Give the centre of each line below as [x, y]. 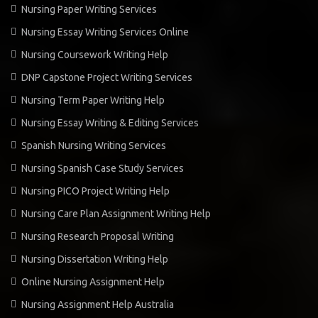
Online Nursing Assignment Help [93, 281]
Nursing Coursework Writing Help [95, 54]
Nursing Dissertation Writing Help [95, 259]
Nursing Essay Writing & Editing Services [110, 122]
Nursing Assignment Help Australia [98, 304]
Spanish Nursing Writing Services [94, 145]
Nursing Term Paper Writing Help [93, 100]
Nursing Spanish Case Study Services [103, 168]
